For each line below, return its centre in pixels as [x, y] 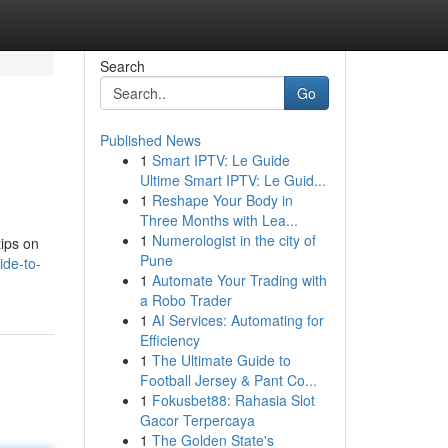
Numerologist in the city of [233, 240]
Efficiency [169, 340]
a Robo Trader [185, 300]
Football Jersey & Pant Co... [228, 380]
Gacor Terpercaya [197, 420]
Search [122, 66]
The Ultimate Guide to [221, 360]
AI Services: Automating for [237, 320]
